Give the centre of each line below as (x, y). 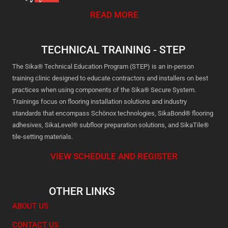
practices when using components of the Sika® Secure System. (104, 90)
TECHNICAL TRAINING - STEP (113, 50)
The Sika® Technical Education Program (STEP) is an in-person (103, 66)
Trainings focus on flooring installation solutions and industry (99, 101)
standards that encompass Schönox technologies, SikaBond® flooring (113, 113)
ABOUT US (30, 206)
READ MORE (114, 15)
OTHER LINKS (82, 192)
